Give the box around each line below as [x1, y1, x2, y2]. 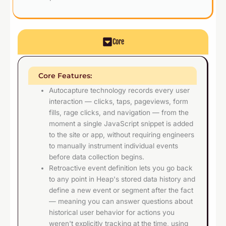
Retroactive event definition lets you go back [49, 164, 193, 173]
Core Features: [38, 72, 92, 80]
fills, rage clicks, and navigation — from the [49, 108, 189, 117]
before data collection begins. [49, 153, 145, 161]
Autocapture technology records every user [49, 86, 190, 95]
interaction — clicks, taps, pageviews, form [49, 97, 189, 106]
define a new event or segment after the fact [49, 186, 194, 195]
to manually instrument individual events [49, 142, 179, 150]
